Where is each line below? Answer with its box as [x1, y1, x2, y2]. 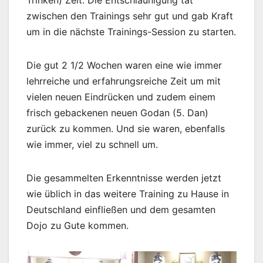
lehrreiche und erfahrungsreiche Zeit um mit [26, 75, 221, 87]
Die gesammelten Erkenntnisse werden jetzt [26, 172, 221, 184]
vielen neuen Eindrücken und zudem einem [26, 91, 215, 103]
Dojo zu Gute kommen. [26, 220, 129, 232]
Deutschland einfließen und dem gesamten [26, 204, 215, 216]
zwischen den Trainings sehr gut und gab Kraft [26, 10, 233, 22]
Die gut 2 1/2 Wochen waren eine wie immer [26, 59, 222, 72]
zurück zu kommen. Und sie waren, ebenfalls [26, 123, 225, 135]
